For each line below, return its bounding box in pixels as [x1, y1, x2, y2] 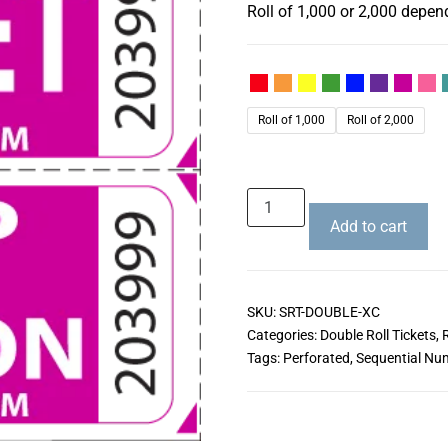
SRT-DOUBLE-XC [278, 303, 380, 320]
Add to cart [329, 216, 407, 236]
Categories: [246, 326, 320, 343]
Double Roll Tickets [319, 326, 436, 343]
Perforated [282, 350, 350, 367]
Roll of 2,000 [346, 112, 414, 127]
